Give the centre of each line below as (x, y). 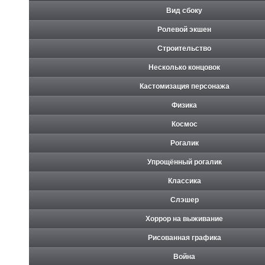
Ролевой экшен (184, 29)
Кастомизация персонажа (184, 86)
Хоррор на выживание (184, 219)
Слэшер (184, 200)
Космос (184, 124)
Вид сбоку (184, 10)
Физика (184, 105)
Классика (184, 181)
